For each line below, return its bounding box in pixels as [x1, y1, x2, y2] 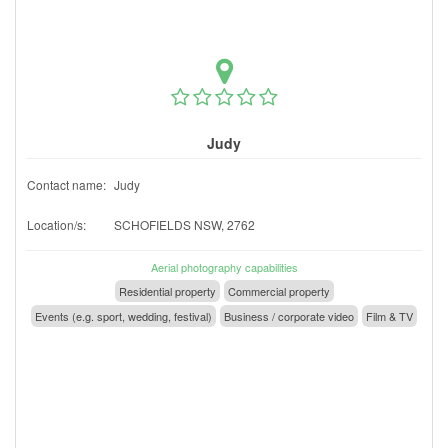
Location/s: [27, 215, 86, 233]
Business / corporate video [224, 307, 354, 324]
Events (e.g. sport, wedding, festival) [35, 307, 212, 324]
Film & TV [366, 307, 413, 324]
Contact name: [27, 175, 106, 193]
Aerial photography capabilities [150, 258, 298, 275]
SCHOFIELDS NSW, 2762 [114, 215, 255, 233]
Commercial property [227, 282, 330, 299]
